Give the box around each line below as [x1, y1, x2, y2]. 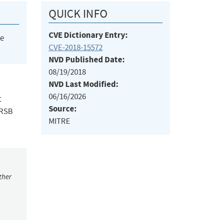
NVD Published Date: [48, 54, 125, 66]
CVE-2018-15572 [48, 42, 103, 53]
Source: [48, 103, 77, 115]
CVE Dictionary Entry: [48, 29, 128, 41]
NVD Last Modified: [48, 79, 118, 90]
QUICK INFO [48, 6, 108, 22]
